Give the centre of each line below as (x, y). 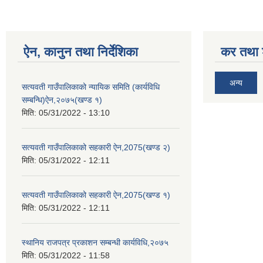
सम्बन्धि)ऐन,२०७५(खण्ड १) (62, 100)
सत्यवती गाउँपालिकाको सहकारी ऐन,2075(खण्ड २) (96, 147)
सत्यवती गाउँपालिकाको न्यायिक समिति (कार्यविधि (91, 87)
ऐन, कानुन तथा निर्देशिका (81, 52)
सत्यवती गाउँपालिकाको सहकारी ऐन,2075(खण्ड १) (96, 195)
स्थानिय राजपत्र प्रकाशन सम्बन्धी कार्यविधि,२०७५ (95, 242)
